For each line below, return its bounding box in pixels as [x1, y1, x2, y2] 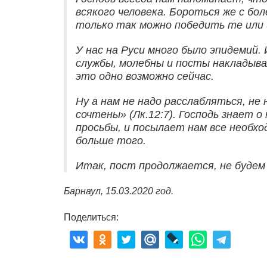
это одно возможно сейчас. [76, 70, 214, 83]
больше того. [76, 135, 146, 147]
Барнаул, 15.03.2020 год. [64, 186, 173, 197]
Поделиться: [64, 212, 119, 223]
